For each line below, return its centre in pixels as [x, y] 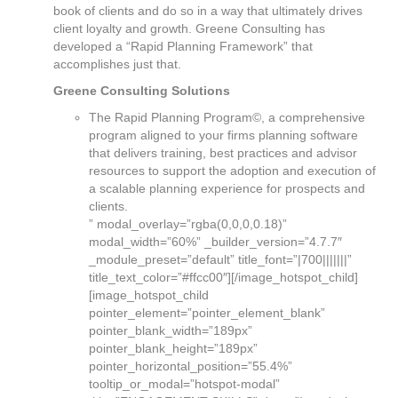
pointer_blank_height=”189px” [173, 348]
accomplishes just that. [117, 64]
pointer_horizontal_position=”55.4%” [191, 366]
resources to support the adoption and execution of [232, 171]
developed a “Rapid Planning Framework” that [183, 46]
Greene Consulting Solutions [142, 91]
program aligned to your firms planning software [223, 135]
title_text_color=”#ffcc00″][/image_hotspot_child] [223, 277]
